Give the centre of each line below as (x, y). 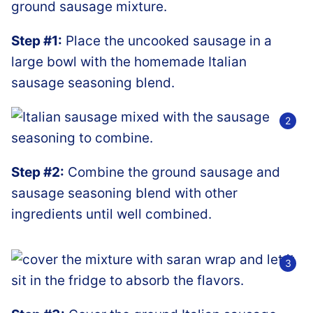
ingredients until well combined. (111, 214)
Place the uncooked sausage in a (167, 41)
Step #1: (37, 41)
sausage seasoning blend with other (124, 193)
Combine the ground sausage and (172, 172)
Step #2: (38, 172)
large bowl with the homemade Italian (129, 61)
